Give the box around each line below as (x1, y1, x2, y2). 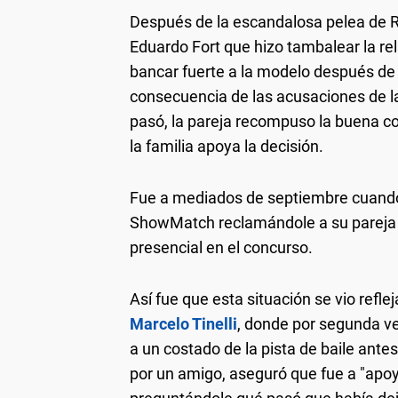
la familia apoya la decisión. (130, 136, 323, 155)
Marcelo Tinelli (130, 314, 237, 333)
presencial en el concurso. (130, 237, 313, 257)
